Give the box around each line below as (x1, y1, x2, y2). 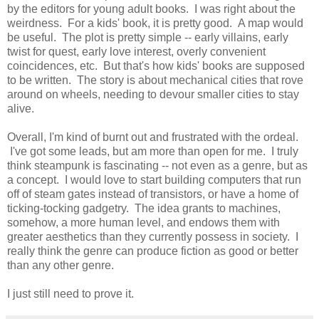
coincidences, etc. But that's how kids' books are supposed (7, 59, 305, 72)
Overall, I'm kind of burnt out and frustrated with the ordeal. (7, 130, 298, 143)
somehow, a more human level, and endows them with (7, 216, 280, 229)
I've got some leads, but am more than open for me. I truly (7, 145, 298, 157)
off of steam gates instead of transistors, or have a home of (7, 187, 298, 200)
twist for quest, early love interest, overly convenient (7, 45, 266, 58)
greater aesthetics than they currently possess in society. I (7, 230, 298, 243)
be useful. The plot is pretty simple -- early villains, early (7, 31, 288, 43)
